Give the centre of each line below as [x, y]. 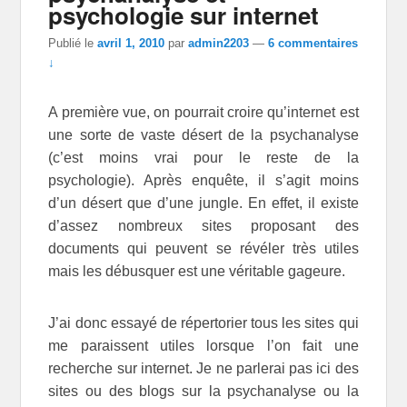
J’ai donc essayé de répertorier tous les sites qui [203, 323]
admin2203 [219, 43]
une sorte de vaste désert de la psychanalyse [203, 134]
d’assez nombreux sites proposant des [203, 225]
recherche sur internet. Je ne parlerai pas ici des [203, 368]
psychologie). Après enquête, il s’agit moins [203, 180]
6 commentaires [313, 43]
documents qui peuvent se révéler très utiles [203, 248]
